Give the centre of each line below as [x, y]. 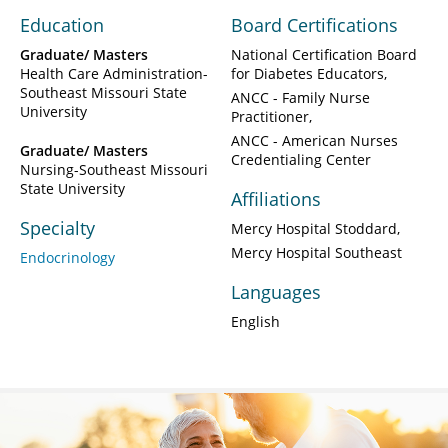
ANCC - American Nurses [314, 140]
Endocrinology [67, 257]
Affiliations [276, 198]
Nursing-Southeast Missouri [114, 169]
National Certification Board [324, 54]
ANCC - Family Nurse [300, 97]
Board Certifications [314, 24]
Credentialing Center [301, 159]
